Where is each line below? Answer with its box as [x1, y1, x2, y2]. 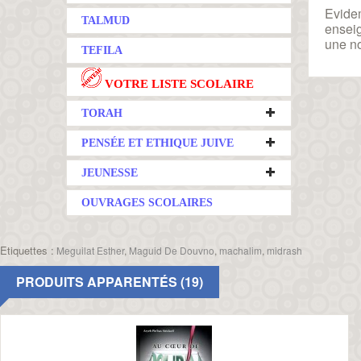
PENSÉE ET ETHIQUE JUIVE [81, 137, 234, 149]
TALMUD [81, 15, 130, 27]
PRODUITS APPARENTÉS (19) [16, 272, 203, 291]
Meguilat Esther [56, 243, 124, 257]
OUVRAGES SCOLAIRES [81, 197, 213, 209]
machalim [219, 243, 262, 257]
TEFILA [81, 44, 122, 56]
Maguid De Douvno [129, 243, 214, 257]
